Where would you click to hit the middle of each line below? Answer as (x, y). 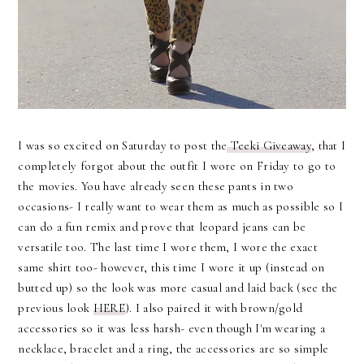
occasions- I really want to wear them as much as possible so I (181, 206)
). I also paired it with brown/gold (214, 308)
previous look (56, 308)
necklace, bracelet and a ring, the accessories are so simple (173, 348)
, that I (328, 145)
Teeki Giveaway (269, 145)
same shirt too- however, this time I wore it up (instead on (171, 267)
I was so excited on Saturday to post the (123, 145)
